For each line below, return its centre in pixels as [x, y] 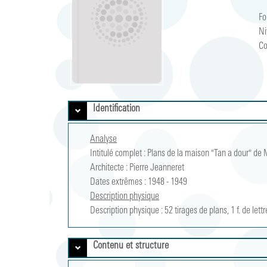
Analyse [104, 139]
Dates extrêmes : [118, 182]
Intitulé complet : [118, 154]
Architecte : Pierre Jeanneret [137, 168]
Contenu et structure [131, 246]
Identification [117, 109]
